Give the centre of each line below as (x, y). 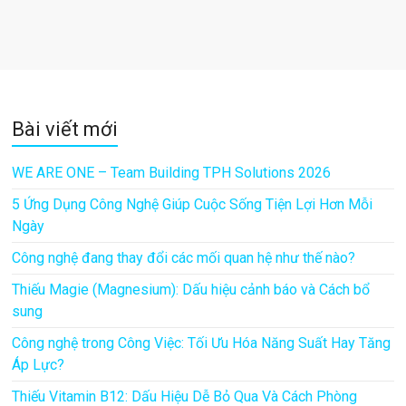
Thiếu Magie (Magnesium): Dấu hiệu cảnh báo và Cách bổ (191, 289)
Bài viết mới (65, 129)
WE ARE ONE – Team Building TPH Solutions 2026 (172, 172)
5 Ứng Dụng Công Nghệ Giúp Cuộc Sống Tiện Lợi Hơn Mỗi (193, 204)
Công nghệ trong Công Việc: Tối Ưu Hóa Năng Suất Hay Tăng (202, 343)
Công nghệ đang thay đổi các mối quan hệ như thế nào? (184, 257)
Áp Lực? (39, 364)
